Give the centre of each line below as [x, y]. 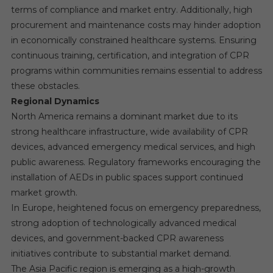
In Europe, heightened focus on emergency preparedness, [136, 207]
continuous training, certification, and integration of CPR [130, 55]
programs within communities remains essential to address [136, 70]
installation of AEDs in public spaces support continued [127, 177]
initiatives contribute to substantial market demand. [121, 253]
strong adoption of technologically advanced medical [123, 223]
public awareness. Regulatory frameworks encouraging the [136, 162]
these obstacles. [45, 86]
